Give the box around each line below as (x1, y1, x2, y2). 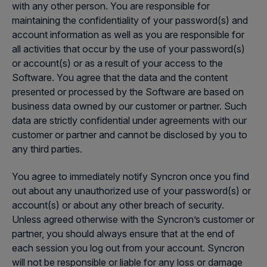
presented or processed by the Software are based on (12, 86, 244, 98)
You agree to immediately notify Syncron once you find (12, 170, 249, 182)
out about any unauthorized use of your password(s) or (12, 185, 251, 197)
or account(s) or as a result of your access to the (12, 57, 223, 69)
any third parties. (12, 143, 82, 155)
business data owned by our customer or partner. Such (12, 100, 247, 112)
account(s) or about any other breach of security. (12, 199, 224, 211)
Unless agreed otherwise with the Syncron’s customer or (12, 213, 254, 225)
